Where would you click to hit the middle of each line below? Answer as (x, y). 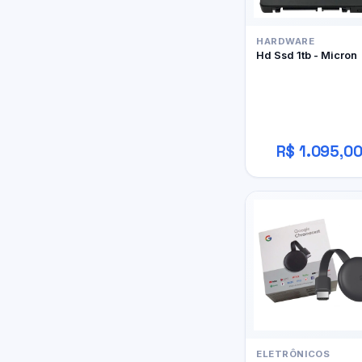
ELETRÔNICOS (293, 354)
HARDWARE (286, 42)
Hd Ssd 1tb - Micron (307, 55)
